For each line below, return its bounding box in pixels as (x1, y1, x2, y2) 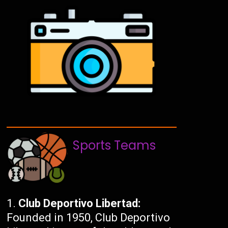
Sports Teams (73, 136, 156, 154)
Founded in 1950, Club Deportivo (7, 211, 170, 224)
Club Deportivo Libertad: (18, 196, 141, 210)
